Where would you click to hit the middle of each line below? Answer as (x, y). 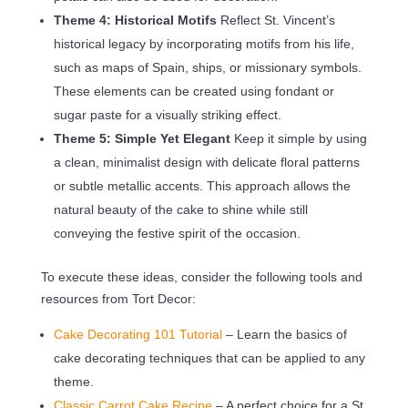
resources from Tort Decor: (118, 298)
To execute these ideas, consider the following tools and (201, 276)
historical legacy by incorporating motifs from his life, (204, 43)
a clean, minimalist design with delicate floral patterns (206, 162)
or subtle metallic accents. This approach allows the (202, 185)
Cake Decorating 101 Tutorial (139, 334)
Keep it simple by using (300, 138)
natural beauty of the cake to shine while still (180, 209)
